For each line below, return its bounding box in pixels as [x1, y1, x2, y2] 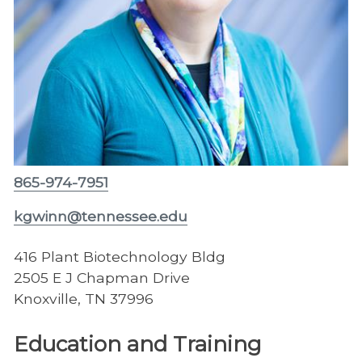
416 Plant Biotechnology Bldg [13, 248, 225, 266]
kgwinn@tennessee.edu [13, 208, 187, 225]
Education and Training [13, 331, 262, 358]
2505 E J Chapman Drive [13, 269, 190, 287]
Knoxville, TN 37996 [13, 290, 154, 308]
